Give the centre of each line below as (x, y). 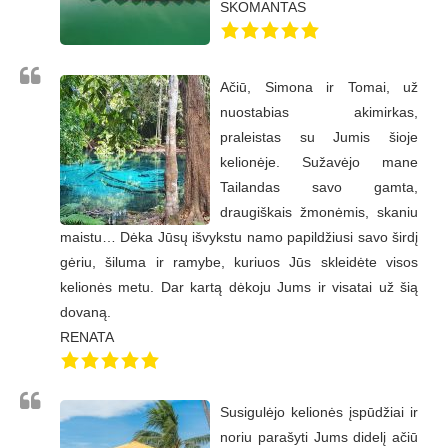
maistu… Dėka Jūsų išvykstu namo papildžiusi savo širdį (239, 237)
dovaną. (85, 312)
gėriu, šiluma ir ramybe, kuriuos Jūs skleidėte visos (239, 262)
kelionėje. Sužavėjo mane (319, 162)
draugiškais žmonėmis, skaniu (319, 212)
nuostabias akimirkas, (319, 112)
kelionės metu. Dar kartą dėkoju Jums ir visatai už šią (239, 287)
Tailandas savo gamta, (319, 187)
